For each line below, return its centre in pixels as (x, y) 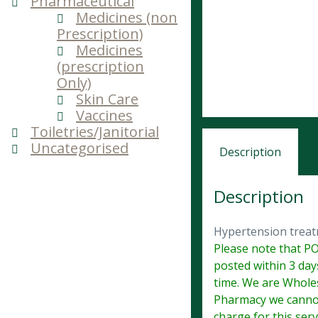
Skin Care (107, 99)
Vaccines (104, 115)
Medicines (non (127, 17)
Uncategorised (79, 148)
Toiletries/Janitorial (95, 131)
